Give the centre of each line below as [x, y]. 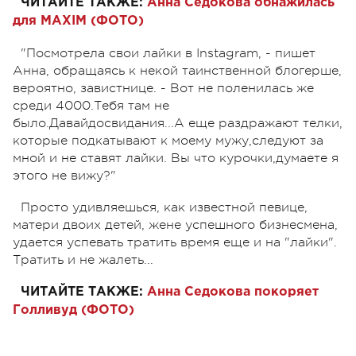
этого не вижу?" [64, 175]
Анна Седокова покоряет [231, 292]
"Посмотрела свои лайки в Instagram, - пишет [168, 53]
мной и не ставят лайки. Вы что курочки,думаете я [176, 158]
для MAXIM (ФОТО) [78, 21]
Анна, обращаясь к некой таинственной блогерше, [177, 70]
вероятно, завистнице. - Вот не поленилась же [163, 88]
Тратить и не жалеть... [83, 259]
